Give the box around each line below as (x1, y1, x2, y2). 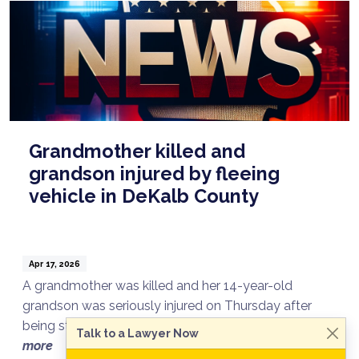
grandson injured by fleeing (29, 162, 280, 184)
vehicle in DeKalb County (29, 184, 259, 207)
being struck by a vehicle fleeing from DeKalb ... (22, 317, 304, 333)
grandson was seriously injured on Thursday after (22, 297, 312, 313)
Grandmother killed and (29, 139, 245, 162)
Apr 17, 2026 (28, 258, 80, 268)
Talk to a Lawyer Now (76, 326, 199, 340)
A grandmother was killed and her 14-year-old (22, 277, 292, 293)
